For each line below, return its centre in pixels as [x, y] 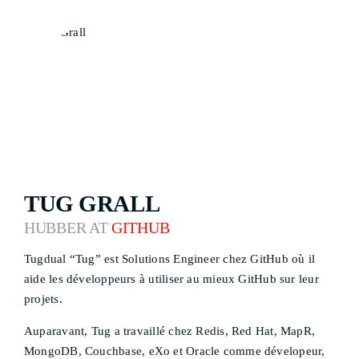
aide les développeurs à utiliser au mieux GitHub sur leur [171, 279]
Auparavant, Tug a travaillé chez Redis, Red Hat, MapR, [170, 331]
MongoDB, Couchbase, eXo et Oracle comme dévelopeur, [175, 351]
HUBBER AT [68, 228]
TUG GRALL [92, 204]
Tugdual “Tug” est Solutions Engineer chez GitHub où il [170, 259]
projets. [43, 299]
